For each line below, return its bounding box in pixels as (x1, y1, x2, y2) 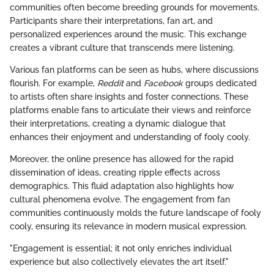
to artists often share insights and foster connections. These (10, 91, 248, 102)
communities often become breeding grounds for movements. (10, 2, 259, 12)
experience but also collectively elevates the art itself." (10, 256, 229, 267)
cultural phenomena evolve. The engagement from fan (10, 194, 230, 204)
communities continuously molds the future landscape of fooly (10, 207, 261, 218)
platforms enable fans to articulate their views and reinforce (10, 105, 251, 115)
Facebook (144, 78, 183, 88)
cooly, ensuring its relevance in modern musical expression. (10, 221, 247, 231)
